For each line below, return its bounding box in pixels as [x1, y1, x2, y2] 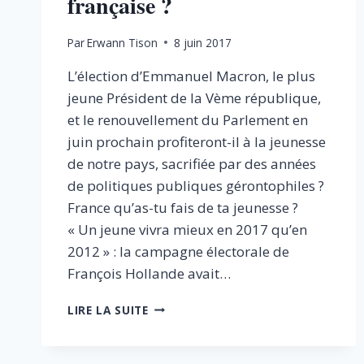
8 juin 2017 [174, 34, 232, 50]
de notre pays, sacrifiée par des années [67, 154, 316, 173]
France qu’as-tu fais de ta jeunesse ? [67, 197, 298, 217]
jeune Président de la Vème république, [67, 88, 321, 107]
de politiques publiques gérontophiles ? [67, 175, 324, 195]
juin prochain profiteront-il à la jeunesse [67, 132, 326, 151]
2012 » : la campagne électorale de [67, 241, 289, 261]
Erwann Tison [87, 34, 158, 50]
